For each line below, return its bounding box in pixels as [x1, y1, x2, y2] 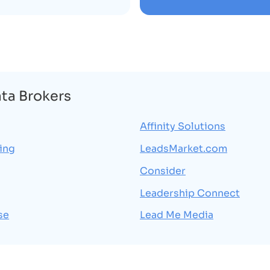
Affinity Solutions [140, 120, 225, 133]
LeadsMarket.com [140, 142, 227, 155]
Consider [140, 164, 186, 177]
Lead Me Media [140, 209, 213, 222]
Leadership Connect [140, 186, 240, 199]
